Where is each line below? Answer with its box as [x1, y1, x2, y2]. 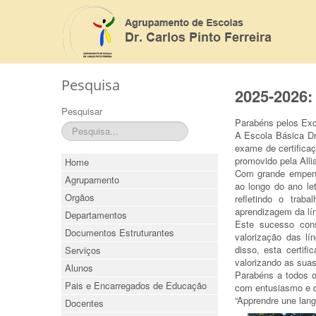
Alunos [65, 261, 93, 274]
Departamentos [65, 208, 127, 221]
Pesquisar [61, 104, 102, 118]
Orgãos [65, 190, 95, 204]
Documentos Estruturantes [65, 226, 174, 239]
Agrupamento [65, 173, 119, 186]
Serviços [65, 243, 101, 257]
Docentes [65, 296, 104, 310]
